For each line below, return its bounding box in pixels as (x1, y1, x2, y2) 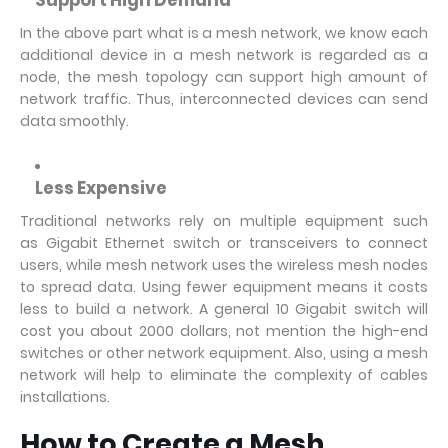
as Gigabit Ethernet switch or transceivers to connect (20, 233, 428, 253)
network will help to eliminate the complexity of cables (20, 365, 428, 385)
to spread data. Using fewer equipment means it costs (20, 277, 428, 297)
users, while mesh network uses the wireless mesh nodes (20, 255, 428, 275)
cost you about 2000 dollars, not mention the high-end (20, 321, 428, 341)
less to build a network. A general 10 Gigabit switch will (20, 299, 428, 319)
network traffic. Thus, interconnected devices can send (20, 89, 428, 109)
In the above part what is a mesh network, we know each (20, 23, 428, 43)
